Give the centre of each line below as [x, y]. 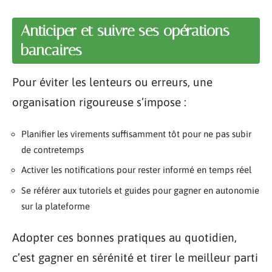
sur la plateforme [56, 206]
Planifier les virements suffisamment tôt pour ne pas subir [136, 134]
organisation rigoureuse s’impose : [99, 102]
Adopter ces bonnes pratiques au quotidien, [124, 237]
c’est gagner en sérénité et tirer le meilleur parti [135, 257]
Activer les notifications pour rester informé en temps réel [136, 170]
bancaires [51, 50]
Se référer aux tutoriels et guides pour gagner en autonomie [140, 190]
